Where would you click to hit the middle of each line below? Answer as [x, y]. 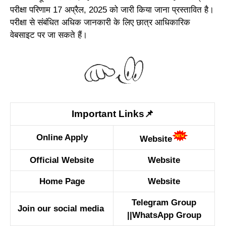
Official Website [62, 160]
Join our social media [62, 208]
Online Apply [62, 137]
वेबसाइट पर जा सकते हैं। [49, 35]
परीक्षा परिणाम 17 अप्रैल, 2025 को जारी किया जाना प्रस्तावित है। [112, 10]
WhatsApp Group [166, 215]
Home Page [62, 181]
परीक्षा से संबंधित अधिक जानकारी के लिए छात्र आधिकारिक [100, 22]
